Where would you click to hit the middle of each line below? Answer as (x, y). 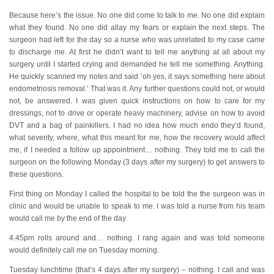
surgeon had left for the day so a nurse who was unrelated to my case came (137, 40)
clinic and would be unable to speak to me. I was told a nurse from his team (137, 206)
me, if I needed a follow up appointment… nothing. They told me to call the (137, 150)
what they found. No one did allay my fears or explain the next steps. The (137, 28)
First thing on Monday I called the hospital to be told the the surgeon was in (137, 194)
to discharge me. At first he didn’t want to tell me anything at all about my (137, 52)
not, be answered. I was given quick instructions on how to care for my (137, 101)
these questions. (36, 174)
